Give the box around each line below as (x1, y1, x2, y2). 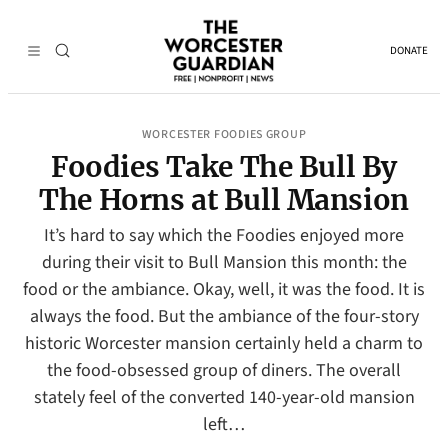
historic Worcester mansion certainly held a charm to (25, 331, 423, 356)
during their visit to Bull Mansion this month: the (41, 250, 407, 275)
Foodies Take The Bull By (51, 149, 397, 185)
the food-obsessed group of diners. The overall (47, 358, 401, 383)
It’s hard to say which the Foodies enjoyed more (44, 223, 404, 248)
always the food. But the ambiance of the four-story (29, 304, 419, 329)
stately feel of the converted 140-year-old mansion (33, 385, 415, 410)
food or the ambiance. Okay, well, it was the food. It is (23, 277, 425, 302)
